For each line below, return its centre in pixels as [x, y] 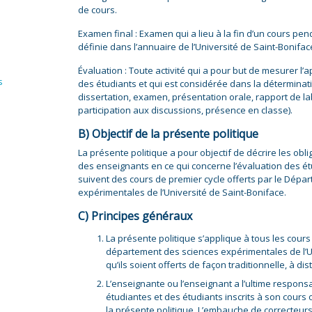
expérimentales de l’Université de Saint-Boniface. [182, 192]
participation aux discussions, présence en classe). [185, 110]
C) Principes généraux [135, 216]
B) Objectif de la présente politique [168, 134]
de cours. [97, 10]
